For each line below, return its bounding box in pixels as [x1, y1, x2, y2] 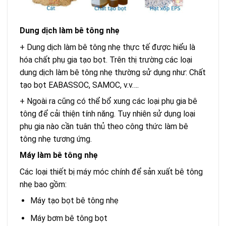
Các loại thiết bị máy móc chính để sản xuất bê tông [20, 166, 203, 177]
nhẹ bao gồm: [20, 179, 67, 189]
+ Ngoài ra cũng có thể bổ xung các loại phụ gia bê [20, 96, 197, 106]
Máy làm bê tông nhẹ [20, 150, 98, 160]
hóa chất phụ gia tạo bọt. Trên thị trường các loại [20, 54, 192, 65]
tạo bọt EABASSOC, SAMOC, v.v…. [20, 80, 139, 90]
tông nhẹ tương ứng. [20, 134, 92, 144]
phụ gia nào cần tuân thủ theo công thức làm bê [20, 121, 188, 131]
